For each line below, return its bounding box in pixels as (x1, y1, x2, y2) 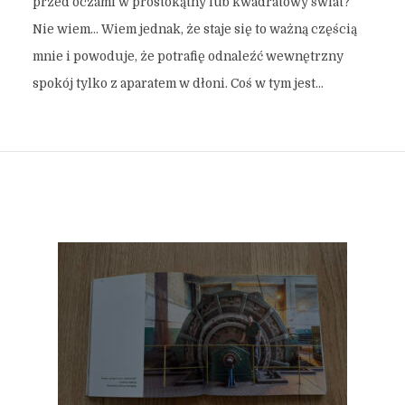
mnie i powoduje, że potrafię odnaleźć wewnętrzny (32, 50, 344, 63)
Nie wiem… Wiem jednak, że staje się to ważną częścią (32, 23, 357, 36)
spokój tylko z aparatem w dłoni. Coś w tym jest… (32, 77, 324, 90)
